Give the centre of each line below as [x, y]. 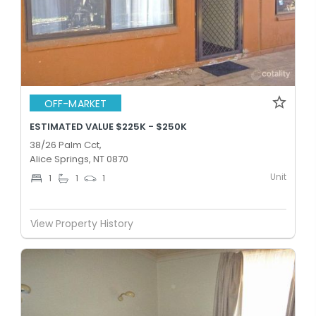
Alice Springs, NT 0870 [79, 159]
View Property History [82, 223]
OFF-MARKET [75, 103]
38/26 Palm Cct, [66, 145]
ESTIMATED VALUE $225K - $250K [108, 127]
